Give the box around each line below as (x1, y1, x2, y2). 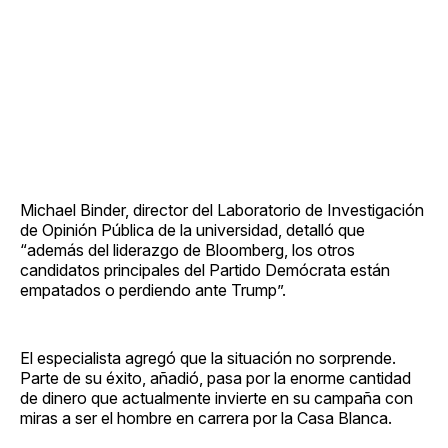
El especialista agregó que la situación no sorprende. (20, 347, 396, 368)
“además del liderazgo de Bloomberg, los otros (20, 239, 355, 260)
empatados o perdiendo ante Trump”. (20, 279, 286, 300)
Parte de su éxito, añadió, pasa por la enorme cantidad (20, 367, 411, 388)
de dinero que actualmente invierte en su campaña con (20, 387, 413, 408)
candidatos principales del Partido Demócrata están (20, 259, 390, 280)
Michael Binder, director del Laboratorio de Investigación (20, 199, 424, 220)
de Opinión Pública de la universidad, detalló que (20, 219, 365, 240)
